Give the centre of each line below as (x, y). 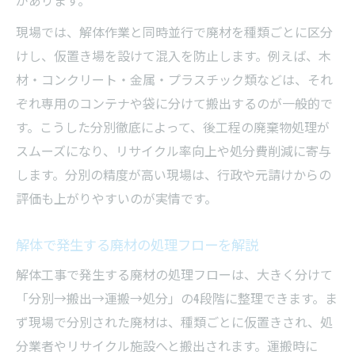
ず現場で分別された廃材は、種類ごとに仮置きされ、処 (174, 321)
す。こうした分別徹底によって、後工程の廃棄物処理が (173, 126)
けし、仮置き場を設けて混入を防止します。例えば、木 (174, 55)
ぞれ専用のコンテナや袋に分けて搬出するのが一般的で (174, 103)
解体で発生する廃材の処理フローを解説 (137, 244)
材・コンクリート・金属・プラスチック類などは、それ (174, 79)
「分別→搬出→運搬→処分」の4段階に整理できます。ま (177, 298)
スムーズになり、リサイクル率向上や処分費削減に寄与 (174, 150)
